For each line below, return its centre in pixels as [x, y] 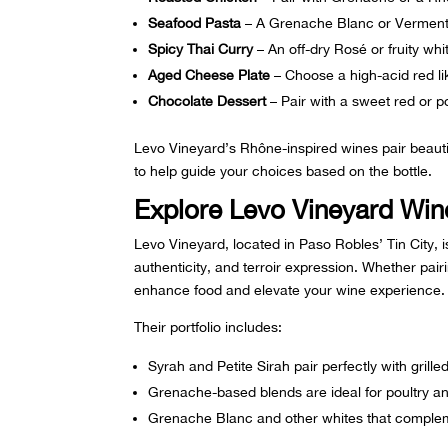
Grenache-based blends [225, 392]
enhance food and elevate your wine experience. [290, 290]
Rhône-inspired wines [309, 148]
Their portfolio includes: [208, 327]
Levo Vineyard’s [187, 148]
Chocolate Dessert [207, 101]
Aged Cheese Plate [209, 75]
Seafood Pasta [195, 23]
